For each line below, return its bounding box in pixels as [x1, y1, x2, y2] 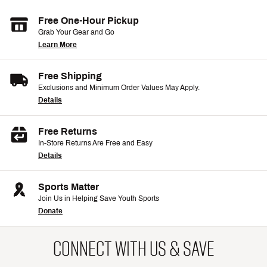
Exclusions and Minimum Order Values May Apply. [38, 83, 200, 92]
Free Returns [38, 126, 97, 137]
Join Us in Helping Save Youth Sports [38, 194, 159, 203]
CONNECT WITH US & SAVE [52, 240, 215, 259]
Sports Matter [38, 182, 99, 193]
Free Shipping [38, 71, 102, 82]
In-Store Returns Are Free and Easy [38, 139, 153, 148]
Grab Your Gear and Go [38, 28, 114, 37]
